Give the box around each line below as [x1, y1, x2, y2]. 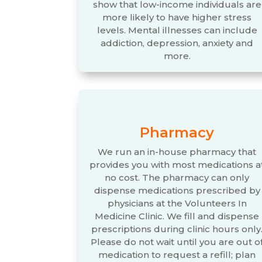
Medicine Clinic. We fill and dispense [95, 210, 260, 222]
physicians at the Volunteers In [107, 197, 247, 209]
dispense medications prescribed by [94, 184, 260, 196]
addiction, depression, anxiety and [101, 37, 254, 49]
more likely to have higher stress [102, 11, 252, 23]
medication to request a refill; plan [98, 249, 256, 260]
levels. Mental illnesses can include [96, 24, 257, 36]
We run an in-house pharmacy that [98, 146, 257, 157]
